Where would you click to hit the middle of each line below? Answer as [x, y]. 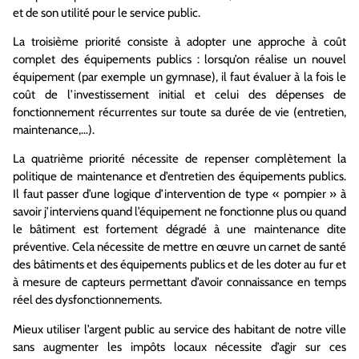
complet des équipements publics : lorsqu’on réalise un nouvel [179, 60]
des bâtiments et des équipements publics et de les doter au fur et [179, 265]
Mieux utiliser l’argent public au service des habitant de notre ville [179, 329]
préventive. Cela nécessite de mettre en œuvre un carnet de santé [179, 247]
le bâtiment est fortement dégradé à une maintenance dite [179, 230]
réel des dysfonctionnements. [87, 300]
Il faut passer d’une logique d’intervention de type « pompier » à [179, 194]
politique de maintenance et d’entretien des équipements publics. [179, 177]
